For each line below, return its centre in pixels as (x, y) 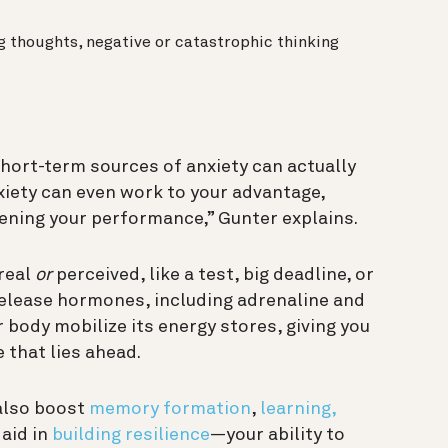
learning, (298, 408)
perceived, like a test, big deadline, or (213, 274)
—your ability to (277, 434)
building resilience (131, 434)
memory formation (168, 408)
